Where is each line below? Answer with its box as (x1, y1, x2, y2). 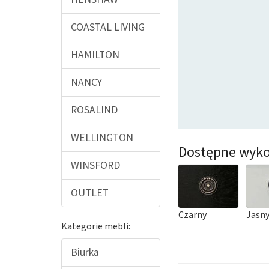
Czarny (178, 208, 207, 221)
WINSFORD (71, 159, 120, 172)
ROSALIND (71, 103, 118, 116)
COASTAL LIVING (71, 20, 145, 34)
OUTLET (71, 186, 109, 199)
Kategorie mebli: (61, 220, 130, 232)
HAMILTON (71, 48, 119, 61)
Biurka (71, 246, 99, 259)
